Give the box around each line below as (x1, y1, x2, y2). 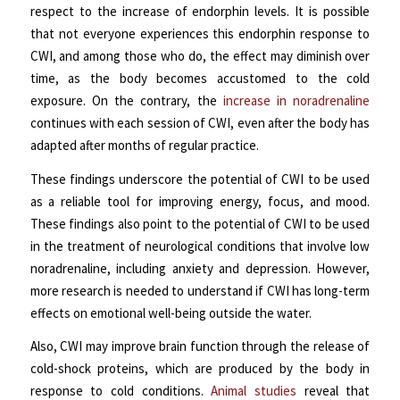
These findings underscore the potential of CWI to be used (29, 170, 371, 187)
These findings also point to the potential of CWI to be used (29, 214, 371, 232)
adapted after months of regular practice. (29, 136, 262, 154)
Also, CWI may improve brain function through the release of (29, 337, 371, 355)
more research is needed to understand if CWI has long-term (29, 281, 371, 299)
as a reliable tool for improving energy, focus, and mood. (29, 192, 371, 210)
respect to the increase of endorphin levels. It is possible (29, 2, 371, 20)
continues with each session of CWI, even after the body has (29, 113, 371, 131)
